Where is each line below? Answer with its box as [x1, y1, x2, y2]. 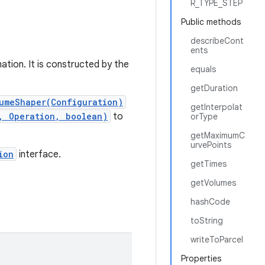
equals [190, 64, 216, 75]
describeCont [190, 35, 244, 46]
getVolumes [190, 177, 236, 188]
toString [190, 215, 223, 226]
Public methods [181, 17, 241, 27]
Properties [181, 253, 221, 264]
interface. [17, 148, 61, 160]
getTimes [190, 159, 227, 169]
